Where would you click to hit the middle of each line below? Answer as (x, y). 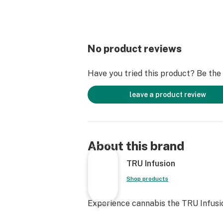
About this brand (136, 146)
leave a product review (168, 95)
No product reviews (135, 49)
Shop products (147, 179)
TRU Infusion (151, 164)
